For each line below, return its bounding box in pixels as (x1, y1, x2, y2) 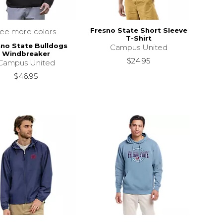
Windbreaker (2, 50, 51, 58)
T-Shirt (125, 34, 152, 42)
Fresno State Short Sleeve (90, 26, 187, 34)
